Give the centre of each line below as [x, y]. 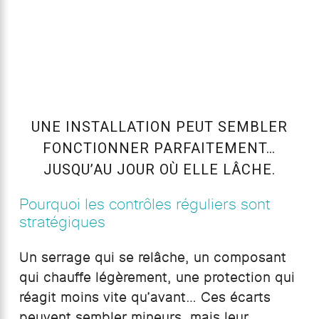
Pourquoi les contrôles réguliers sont [144, 204]
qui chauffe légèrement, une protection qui [157, 278]
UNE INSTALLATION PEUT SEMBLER [159, 126]
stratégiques [62, 222]
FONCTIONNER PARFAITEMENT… [159, 148]
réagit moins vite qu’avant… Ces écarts [145, 298]
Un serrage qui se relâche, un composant [152, 258]
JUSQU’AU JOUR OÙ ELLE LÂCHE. [159, 169]
